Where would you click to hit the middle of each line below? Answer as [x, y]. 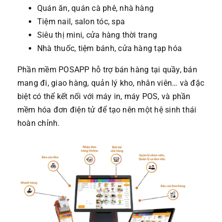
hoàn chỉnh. [38, 123]
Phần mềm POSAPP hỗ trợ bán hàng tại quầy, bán [107, 70]
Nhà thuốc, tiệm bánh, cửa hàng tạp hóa [110, 48]
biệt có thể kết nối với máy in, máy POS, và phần [104, 96]
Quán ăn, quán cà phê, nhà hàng [95, 8]
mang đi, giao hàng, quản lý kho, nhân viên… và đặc [111, 83]
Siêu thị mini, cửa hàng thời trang [97, 35]
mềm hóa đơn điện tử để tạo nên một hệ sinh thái [107, 110]
